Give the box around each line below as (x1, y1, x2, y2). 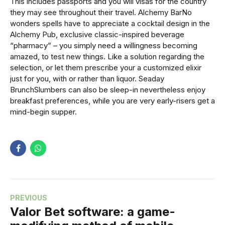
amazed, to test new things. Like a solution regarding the (10, 52, 204, 62)
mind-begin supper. (10, 107, 77, 117)
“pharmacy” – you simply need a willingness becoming (10, 41, 197, 51)
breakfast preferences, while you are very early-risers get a (10, 96, 215, 106)
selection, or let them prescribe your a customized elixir (10, 63, 201, 73)
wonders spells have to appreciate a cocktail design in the (10, 19, 210, 29)
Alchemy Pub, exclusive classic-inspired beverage (10, 30, 184, 40)
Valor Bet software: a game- (10, 204, 175, 219)
